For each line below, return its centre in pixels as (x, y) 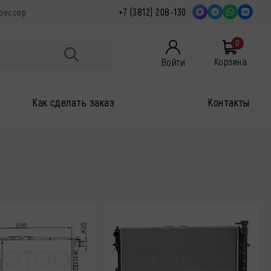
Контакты (229, 102)
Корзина (230, 61)
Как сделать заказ (73, 102)
